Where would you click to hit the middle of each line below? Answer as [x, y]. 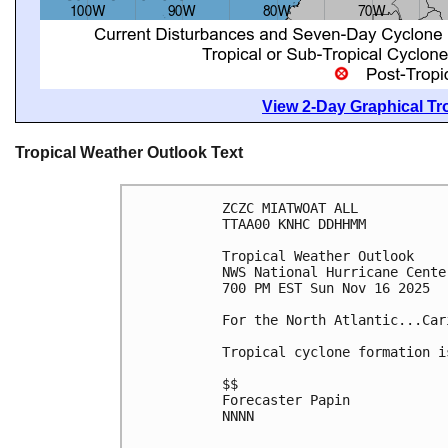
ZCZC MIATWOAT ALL [290, 207]
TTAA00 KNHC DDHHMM [294, 223]
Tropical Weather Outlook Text [129, 153]
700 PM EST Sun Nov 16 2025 [326, 287]
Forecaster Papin [286, 399]
